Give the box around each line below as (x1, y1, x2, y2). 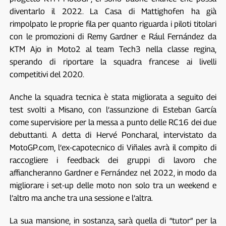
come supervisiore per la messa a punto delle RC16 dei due (9, 117, 217, 127)
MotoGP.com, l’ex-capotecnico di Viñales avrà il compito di (9, 142, 217, 152)
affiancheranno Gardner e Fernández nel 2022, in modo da (9, 167, 217, 178)
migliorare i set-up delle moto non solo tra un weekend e (9, 180, 217, 190)
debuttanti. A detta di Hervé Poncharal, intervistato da (9, 130, 217, 140)
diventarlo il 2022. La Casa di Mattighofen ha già (9, 6, 217, 16)
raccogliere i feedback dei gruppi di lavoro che (9, 155, 217, 165)
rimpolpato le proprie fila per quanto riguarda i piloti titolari (9, 19, 217, 29)
